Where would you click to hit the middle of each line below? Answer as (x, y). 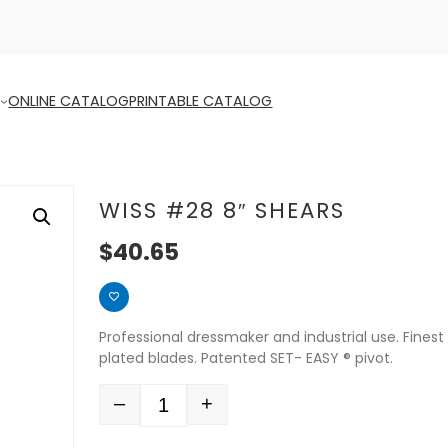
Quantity (129, 413)
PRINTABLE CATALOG (201, 100)
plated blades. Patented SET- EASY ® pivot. (246, 357)
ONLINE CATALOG (69, 100)
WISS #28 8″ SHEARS (222, 210)
